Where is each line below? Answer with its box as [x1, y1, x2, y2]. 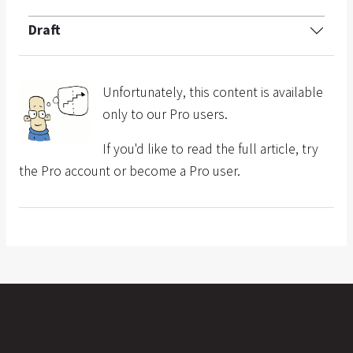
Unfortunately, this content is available [102, 84, 323, 102]
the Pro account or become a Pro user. [19, 162, 240, 180]
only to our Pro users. [102, 106, 228, 124]
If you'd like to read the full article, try [102, 140, 318, 158]
